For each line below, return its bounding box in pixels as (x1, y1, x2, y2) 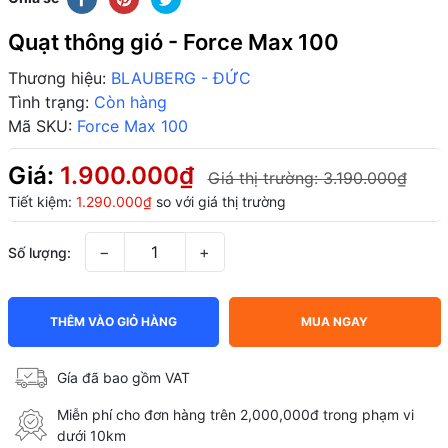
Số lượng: (7, 243, 71, 261)
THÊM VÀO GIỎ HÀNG (49, 313, 177, 329)
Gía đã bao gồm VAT (57, 369, 190, 387)
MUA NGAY (301, 313, 369, 329)
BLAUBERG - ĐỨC (110, 67, 251, 88)
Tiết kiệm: (7, 192, 76, 210)
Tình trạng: (7, 91, 89, 112)
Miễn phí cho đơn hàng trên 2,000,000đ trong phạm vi (57, 405, 414, 423)
